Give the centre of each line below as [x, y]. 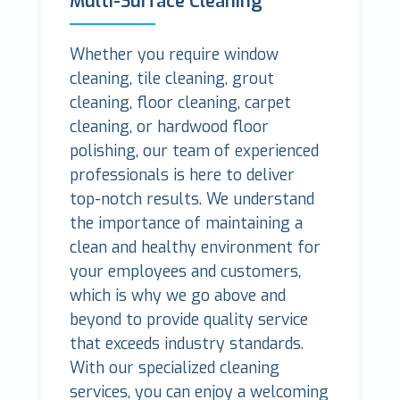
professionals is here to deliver [183, 175]
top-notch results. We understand [192, 200]
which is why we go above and [178, 296]
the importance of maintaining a [187, 224]
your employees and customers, [186, 272]
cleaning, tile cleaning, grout [172, 79]
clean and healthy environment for [196, 248]
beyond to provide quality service [189, 320]
